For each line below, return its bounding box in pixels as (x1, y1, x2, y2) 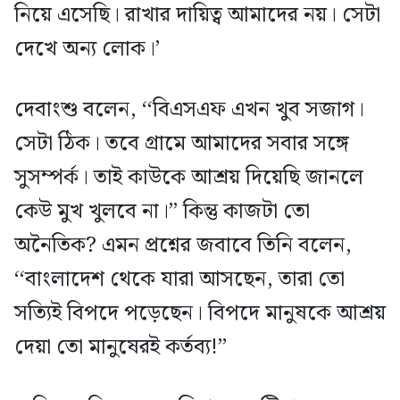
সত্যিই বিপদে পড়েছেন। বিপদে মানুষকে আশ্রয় (14, 296, 386, 331)
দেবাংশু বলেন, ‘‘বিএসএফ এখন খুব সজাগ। (14, 93, 364, 128)
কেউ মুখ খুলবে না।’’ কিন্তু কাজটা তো (14, 195, 310, 229)
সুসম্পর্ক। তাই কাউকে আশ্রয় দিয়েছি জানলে (14, 161, 363, 196)
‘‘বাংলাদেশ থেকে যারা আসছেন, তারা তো (14, 262, 345, 297)
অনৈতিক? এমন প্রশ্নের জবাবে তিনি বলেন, (14, 229, 352, 263)
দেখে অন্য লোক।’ (14, 32, 160, 67)
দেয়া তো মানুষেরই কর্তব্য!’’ (14, 330, 227, 365)
